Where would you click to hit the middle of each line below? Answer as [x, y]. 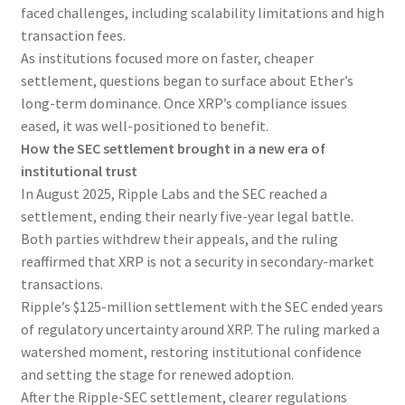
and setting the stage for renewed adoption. [157, 374]
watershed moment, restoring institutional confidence [191, 351]
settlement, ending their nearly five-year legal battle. [187, 216]
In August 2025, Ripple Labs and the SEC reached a [174, 193]
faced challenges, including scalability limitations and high [202, 12]
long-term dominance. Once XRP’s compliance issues [184, 103]
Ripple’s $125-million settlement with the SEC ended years [202, 306]
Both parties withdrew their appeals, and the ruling [179, 238]
